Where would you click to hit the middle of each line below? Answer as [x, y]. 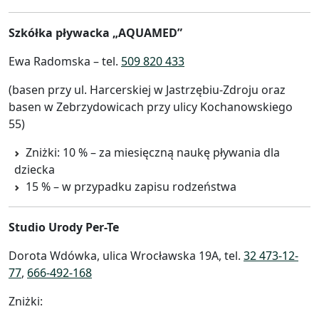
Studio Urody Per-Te [64, 227]
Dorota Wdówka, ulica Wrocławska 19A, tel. [126, 255]
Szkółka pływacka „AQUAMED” [95, 32]
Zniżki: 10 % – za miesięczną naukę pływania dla [153, 152]
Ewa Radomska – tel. [65, 61]
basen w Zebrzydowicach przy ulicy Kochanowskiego [151, 106]
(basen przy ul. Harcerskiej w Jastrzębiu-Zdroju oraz [147, 89]
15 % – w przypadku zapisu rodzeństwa [131, 186]
